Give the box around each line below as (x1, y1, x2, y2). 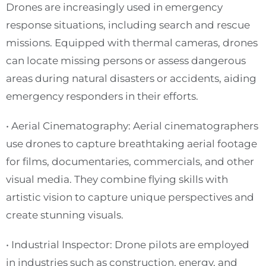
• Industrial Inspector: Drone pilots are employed (6, 239, 249, 251)
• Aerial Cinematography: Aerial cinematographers (6, 120, 258, 132)
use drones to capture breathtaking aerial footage (6, 138, 257, 150)
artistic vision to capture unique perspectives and (6, 191, 254, 203)
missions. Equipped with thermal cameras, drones (6, 37, 258, 49)
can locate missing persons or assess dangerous (6, 55, 246, 66)
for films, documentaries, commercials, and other (6, 156, 254, 167)
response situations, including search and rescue (6, 19, 250, 31)
